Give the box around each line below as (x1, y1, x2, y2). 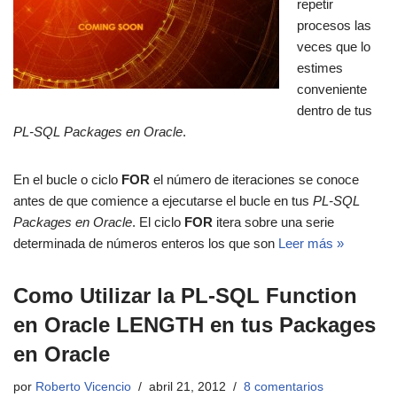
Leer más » (278, 236, 344, 252)
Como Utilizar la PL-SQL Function (13, 284, 357, 308)
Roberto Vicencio (35, 380, 131, 394)
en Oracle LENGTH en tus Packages (13, 313, 376, 338)
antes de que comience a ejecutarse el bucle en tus (13, 193, 313, 209)
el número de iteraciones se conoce (150, 172, 359, 188)
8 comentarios (244, 380, 323, 394)
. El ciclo (132, 214, 184, 230)
